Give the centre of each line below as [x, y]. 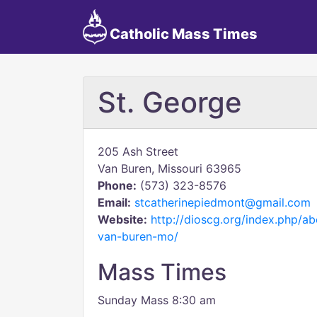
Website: [122, 219]
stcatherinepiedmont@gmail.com [223, 202]
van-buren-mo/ [138, 236]
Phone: [117, 185]
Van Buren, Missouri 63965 [169, 168]
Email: [114, 202]
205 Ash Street [138, 151]
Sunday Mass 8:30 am [157, 300]
